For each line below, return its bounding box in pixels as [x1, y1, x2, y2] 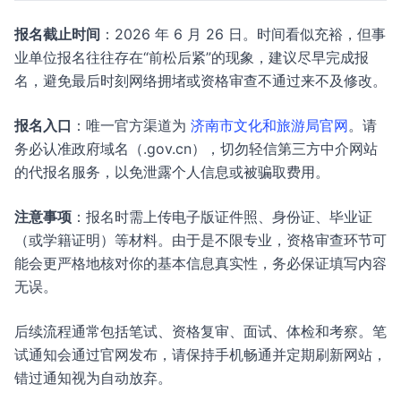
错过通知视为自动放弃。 [14, 369, 172, 387]
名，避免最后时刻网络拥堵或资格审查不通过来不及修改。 [14, 72, 387, 90]
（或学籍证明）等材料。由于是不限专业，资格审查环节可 [14, 231, 387, 249]
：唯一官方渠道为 [72, 116, 191, 134]
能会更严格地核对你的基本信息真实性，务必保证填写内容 [14, 254, 387, 272]
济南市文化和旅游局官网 [191, 116, 348, 134]
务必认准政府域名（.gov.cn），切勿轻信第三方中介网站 [14, 140, 378, 158]
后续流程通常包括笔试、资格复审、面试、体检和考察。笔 [14, 322, 387, 340]
